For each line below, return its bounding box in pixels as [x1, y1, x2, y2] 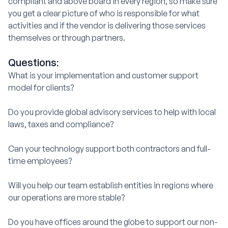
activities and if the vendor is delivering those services [8, 20, 206, 31]
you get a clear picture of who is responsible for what [8, 8, 199, 18]
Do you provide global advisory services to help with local [8, 106, 216, 117]
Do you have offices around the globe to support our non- [8, 216, 218, 227]
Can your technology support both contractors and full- [8, 143, 211, 154]
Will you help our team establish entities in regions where [8, 180, 213, 190]
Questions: [8, 55, 59, 69]
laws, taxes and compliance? [8, 119, 113, 129]
